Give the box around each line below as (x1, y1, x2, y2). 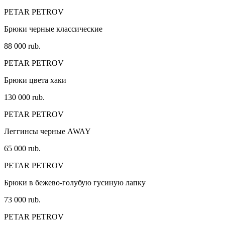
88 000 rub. (4, 42, 41, 51)
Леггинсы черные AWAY (4, 127, 91, 136)
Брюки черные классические (4, 25, 102, 34)
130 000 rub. (4, 93, 45, 102)
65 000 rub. (4, 144, 41, 153)
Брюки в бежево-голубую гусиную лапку (4, 178, 146, 187)
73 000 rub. (4, 195, 41, 204)
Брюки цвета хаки (4, 76, 66, 85)
